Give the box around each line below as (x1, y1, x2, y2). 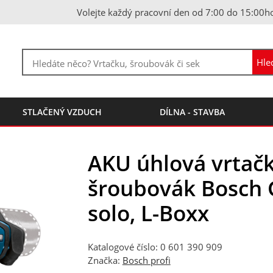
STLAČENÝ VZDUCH (23, 106, 102, 118)
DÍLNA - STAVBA (159, 106, 225, 118)
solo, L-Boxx (87, 198, 209, 227)
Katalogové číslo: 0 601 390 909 (87, 241, 222, 253)
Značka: (87, 254, 122, 267)
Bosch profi (122, 254, 171, 267)
